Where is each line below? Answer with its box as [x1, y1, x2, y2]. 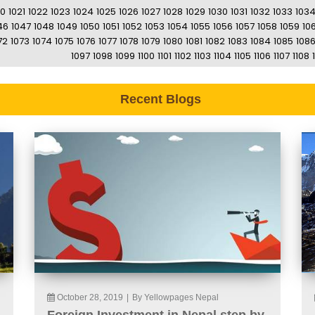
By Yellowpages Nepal [132, 292, 219, 303]
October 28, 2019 [57, 292, 123, 303]
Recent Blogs [120, 92, 201, 107]
